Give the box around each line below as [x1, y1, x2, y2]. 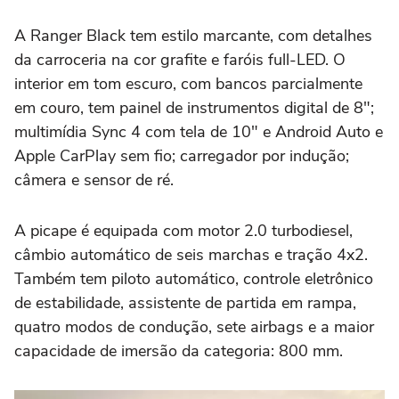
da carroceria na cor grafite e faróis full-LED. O [14, 49, 346, 70]
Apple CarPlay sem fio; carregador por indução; [14, 145, 349, 167]
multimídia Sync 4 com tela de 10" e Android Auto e [14, 121, 383, 142]
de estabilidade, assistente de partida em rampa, [14, 292, 356, 313]
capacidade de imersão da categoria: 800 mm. [14, 340, 343, 362]
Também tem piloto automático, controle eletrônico [14, 268, 373, 289]
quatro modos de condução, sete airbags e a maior [14, 316, 374, 338]
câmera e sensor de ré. [14, 169, 178, 191]
